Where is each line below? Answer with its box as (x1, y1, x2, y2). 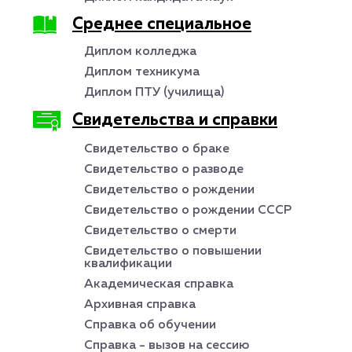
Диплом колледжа (84, 46, 196, 58)
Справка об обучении (84, 319, 216, 332)
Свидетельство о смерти (84, 225, 236, 237)
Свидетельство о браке (84, 143, 229, 156)
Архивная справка (84, 299, 196, 311)
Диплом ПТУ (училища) (84, 86, 224, 99)
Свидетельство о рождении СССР (84, 204, 291, 217)
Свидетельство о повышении (84, 245, 262, 258)
